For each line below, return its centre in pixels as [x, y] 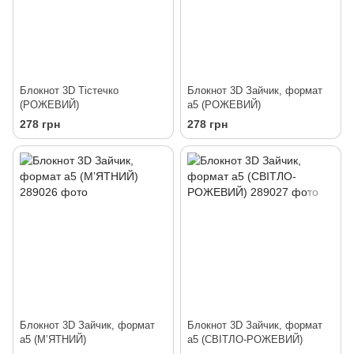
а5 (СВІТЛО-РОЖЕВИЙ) [245, 340]
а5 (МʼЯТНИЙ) [53, 340]
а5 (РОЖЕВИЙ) [224, 105]
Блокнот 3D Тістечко [69, 91]
